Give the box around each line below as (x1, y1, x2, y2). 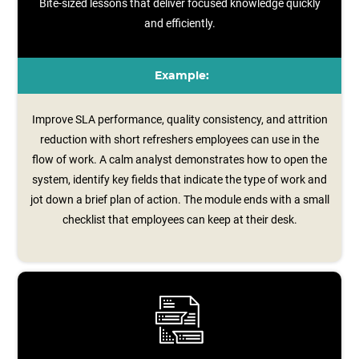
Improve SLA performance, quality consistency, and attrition (31, 113, 328, 126)
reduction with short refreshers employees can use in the (40, 133, 319, 146)
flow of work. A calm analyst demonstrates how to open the (32, 153, 327, 166)
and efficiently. (143, 17, 216, 30)
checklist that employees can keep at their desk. (62, 213, 297, 226)
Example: (154, 71, 209, 82)
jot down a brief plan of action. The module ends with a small (30, 193, 329, 206)
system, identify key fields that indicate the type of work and (32, 173, 327, 186)
